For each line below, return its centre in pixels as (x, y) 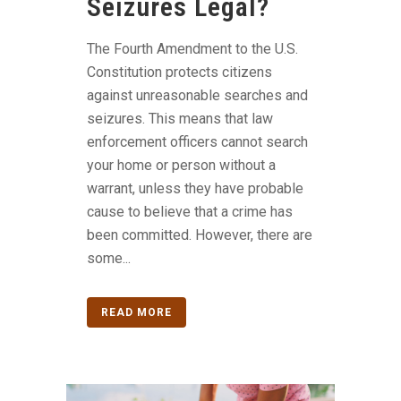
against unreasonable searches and (197, 96)
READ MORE (137, 313)
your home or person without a (181, 166)
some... (109, 259)
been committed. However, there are (200, 235)
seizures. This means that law (180, 119)
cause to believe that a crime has (190, 212)
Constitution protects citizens (179, 73)
